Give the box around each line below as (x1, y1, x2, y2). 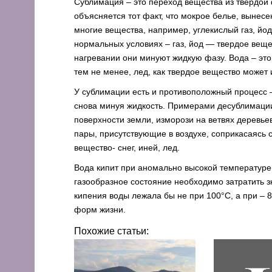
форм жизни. (74, 205, 126, 214)
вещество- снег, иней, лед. (74, 143, 180, 152)
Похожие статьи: (74, 226, 149, 236)
